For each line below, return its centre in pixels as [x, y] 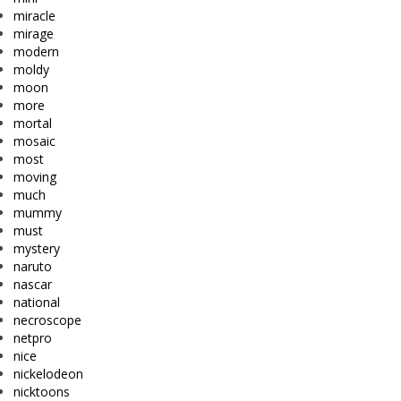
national [37, 303]
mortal [33, 124]
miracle [34, 16]
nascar [33, 285]
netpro [33, 338]
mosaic [34, 141]
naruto [33, 267]
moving [35, 177]
